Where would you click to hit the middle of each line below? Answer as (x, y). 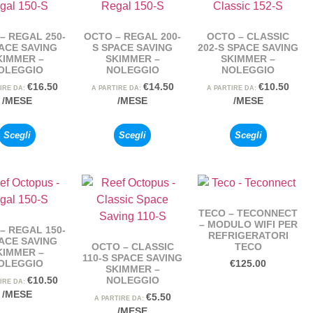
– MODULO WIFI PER (248, 225)
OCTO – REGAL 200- (133, 37)
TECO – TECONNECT (248, 213)
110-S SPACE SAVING (133, 258)
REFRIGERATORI (248, 236)
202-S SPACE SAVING (248, 48)
